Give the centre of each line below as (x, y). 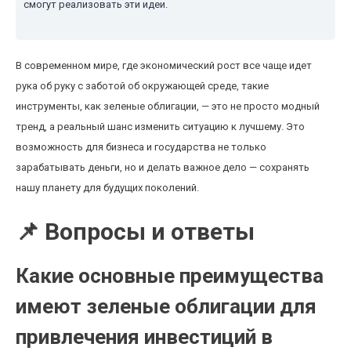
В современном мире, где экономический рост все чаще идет (164, 65)
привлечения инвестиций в (144, 337)
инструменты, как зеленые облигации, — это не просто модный (168, 106)
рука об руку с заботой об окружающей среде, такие (142, 86)
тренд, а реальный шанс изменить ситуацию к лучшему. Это (160, 127)
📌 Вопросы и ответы (135, 232)
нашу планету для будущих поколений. (107, 188)
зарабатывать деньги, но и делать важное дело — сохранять (163, 167)
